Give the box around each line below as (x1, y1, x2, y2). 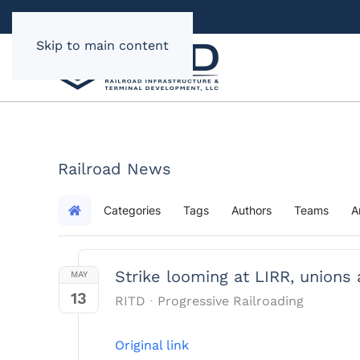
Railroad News (58, 159, 171, 179)
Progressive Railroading (157, 293, 304, 309)
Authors (231, 203, 272, 218)
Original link (115, 337, 189, 354)
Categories (104, 203, 161, 218)
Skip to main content (36, 38, 169, 53)
